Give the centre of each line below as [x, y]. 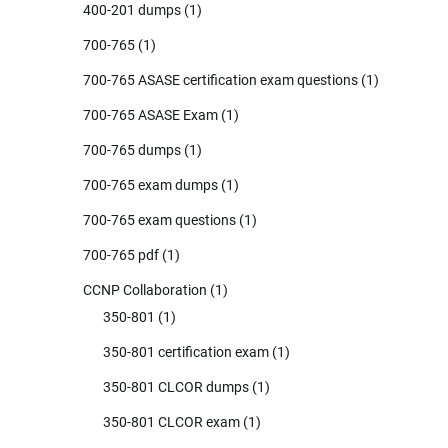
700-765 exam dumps [150, 184]
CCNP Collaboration [145, 289]
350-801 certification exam [186, 351]
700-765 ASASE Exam [150, 114]
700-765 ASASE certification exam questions [220, 79]
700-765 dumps [132, 149]
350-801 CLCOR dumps [176, 386]
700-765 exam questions [159, 219]
